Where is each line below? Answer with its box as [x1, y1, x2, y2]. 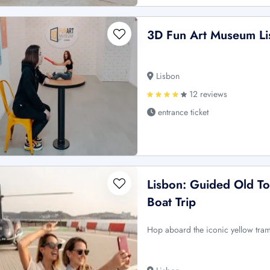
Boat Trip [147, 193, 196, 211]
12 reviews [187, 87, 228, 100]
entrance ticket [155, 105, 209, 118]
